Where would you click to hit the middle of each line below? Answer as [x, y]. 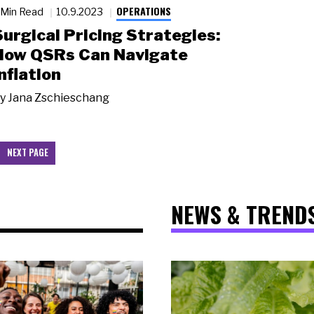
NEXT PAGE [28, 153]
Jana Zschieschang [59, 97]
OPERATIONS [143, 11]
